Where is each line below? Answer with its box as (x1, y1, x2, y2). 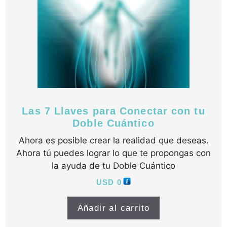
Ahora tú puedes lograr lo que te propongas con (16, 148, 211, 158)
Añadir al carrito (77, 203, 150, 213)
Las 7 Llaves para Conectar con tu (22, 105, 205, 117)
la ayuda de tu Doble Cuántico (52, 161, 175, 171)
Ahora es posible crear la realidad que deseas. (18, 135, 209, 145)
